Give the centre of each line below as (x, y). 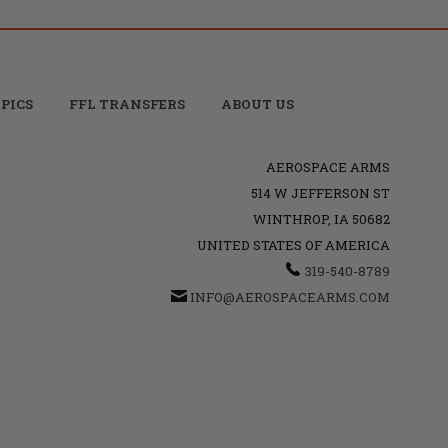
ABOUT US (257, 103)
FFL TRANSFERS (126, 103)
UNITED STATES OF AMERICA (293, 244)
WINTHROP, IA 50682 (321, 218)
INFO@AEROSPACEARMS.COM (289, 296)
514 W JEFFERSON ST (320, 192)
